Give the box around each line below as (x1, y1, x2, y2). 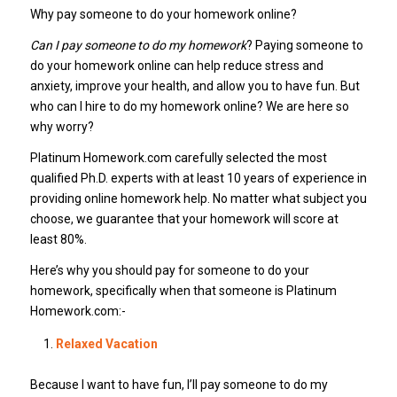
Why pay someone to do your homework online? (29, 6, 297, 21)
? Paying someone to (245, 37, 363, 52)
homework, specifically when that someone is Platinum (29, 283, 337, 298)
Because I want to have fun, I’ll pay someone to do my (29, 378, 328, 393)
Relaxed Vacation (55, 337, 158, 352)
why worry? (29, 119, 94, 134)
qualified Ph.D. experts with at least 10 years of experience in (29, 170, 367, 185)
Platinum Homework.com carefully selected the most (29, 150, 327, 165)
